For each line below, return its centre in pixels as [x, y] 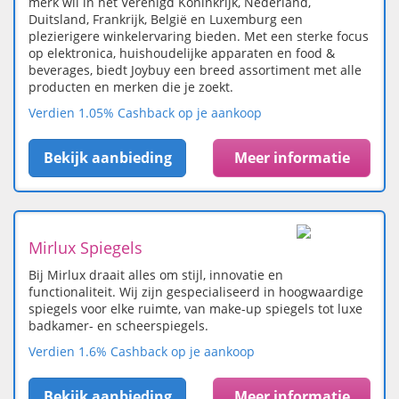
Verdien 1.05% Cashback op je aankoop [145, 113]
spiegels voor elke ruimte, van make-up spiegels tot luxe [195, 309]
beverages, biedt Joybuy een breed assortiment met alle [195, 70]
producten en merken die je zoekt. [131, 87]
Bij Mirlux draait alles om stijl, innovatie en [156, 275]
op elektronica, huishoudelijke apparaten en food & [182, 53]
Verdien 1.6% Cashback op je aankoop [142, 352]
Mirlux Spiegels [85, 248]
